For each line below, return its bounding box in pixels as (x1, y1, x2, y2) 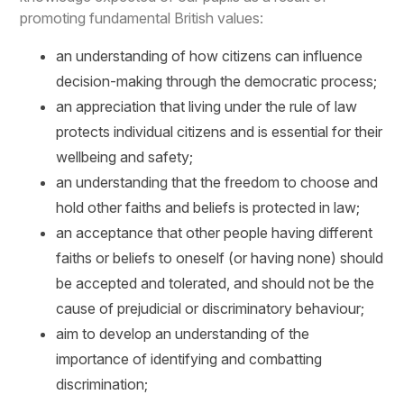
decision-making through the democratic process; (56, 72, 381, 91)
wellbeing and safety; (56, 148, 197, 167)
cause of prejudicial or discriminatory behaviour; (56, 299, 365, 318)
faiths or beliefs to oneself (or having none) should (56, 249, 384, 268)
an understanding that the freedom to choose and (56, 173, 379, 192)
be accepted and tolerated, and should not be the (56, 274, 375, 293)
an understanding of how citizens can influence (56, 47, 363, 66)
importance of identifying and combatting (56, 350, 323, 369)
